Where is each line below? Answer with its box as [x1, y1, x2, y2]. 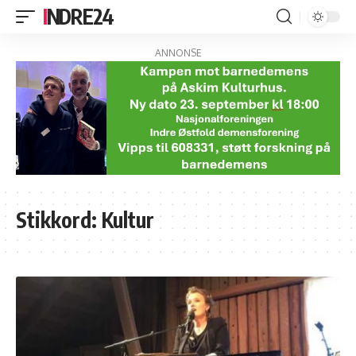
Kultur [102, 207, 154, 234]
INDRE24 [46, 3, 114, 29]
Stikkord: [16, 207, 102, 234]
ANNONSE [154, 47, 202, 59]
